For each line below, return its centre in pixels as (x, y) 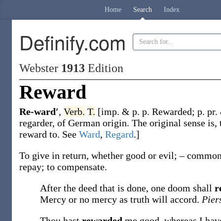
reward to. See (49, 134)
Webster (40, 68)
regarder (36, 123)
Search (143, 10)
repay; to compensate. (63, 167)
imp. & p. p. (127, 111)
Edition (104, 68)
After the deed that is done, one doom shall (127, 188)
